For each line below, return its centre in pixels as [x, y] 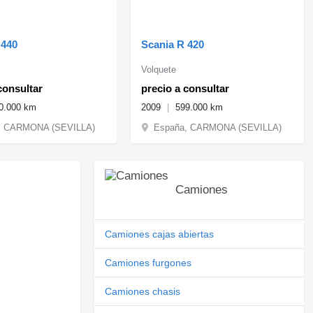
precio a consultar [185, 88]
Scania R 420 [173, 44]
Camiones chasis [143, 291]
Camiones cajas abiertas [160, 234]
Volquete [159, 69]
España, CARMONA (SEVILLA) [218, 127]
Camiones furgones [148, 262]
